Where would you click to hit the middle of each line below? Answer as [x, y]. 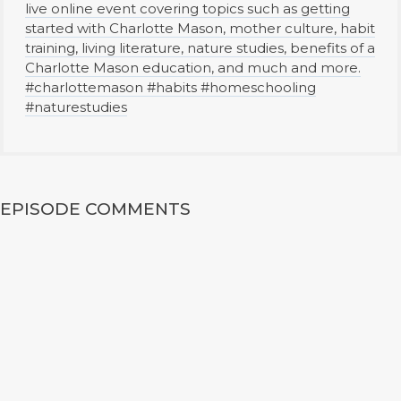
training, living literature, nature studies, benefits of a [200, 48]
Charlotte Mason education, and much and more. [193, 68]
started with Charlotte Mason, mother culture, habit [200, 28]
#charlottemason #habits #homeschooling [171, 87]
